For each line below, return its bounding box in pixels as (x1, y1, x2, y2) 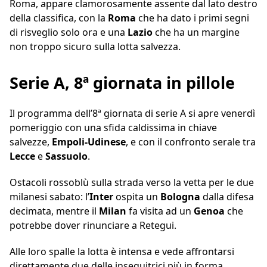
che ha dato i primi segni (138, 11, 249, 25)
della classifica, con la (10, 11, 108, 25)
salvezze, (10, 135, 52, 149)
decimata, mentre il (10, 204, 99, 218)
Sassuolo (45, 150, 88, 163)
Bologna (160, 190, 203, 204)
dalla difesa (203, 190, 254, 204)
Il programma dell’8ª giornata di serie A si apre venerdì (10, 107, 255, 120)
